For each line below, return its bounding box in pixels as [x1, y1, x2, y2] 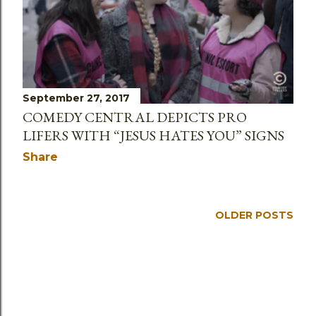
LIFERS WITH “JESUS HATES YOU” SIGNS [23, 126, 284, 145]
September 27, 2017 [23, 92, 130, 105]
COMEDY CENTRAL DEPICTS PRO [23, 108, 247, 127]
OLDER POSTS [215, 209, 293, 222]
